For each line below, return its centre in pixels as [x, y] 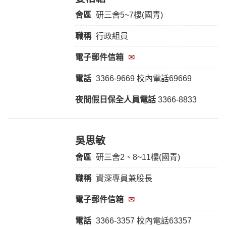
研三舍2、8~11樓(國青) [138, 157]
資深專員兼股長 [123, 179]
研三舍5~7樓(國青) [129, 15]
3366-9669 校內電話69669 [144, 79]
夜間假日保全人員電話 [115, 100]
